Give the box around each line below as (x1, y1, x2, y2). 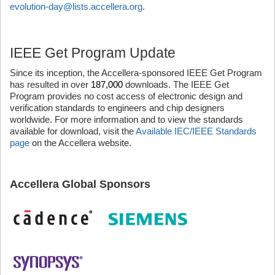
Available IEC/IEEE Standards (136, 126, 257, 136)
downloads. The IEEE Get (123, 79, 229, 90)
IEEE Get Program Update (10, 45, 176, 61)
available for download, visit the (10, 126, 136, 136)
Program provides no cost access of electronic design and (10, 91, 242, 101)
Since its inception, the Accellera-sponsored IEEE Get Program (10, 68, 262, 78)
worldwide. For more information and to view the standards (10, 114, 243, 125)
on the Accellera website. (29, 137, 131, 148)
